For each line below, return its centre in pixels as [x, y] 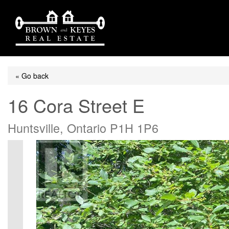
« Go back [32, 76]
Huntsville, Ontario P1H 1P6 [83, 128]
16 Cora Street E [76, 105]
